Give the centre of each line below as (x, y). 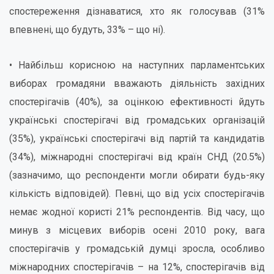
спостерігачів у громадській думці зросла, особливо (137, 249)
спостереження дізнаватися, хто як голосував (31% (137, 11)
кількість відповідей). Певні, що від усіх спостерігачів (137, 194)
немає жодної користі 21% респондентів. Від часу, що (137, 212)
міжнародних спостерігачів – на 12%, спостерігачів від (137, 267)
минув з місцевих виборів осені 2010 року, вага (137, 230)
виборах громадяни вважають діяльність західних (137, 83)
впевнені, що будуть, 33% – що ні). (87, 30)
